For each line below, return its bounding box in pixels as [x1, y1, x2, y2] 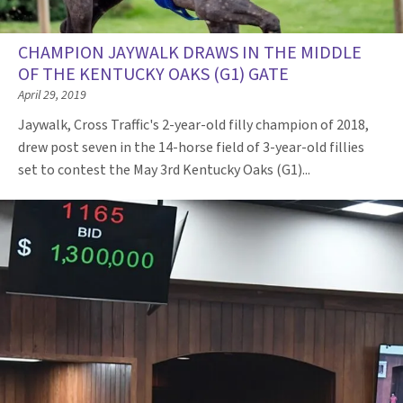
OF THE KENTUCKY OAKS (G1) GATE [18, 62, 289, 88]
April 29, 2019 [18, 86, 86, 105]
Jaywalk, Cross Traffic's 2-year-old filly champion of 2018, [18, 115, 369, 136]
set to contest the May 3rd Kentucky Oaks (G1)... [18, 160, 313, 181]
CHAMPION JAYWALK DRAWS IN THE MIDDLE [18, 40, 362, 67]
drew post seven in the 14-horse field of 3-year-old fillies [18, 138, 364, 158]
